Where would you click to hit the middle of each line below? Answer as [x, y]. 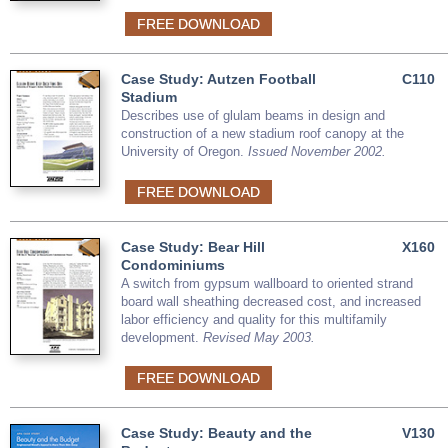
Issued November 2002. [317, 151]
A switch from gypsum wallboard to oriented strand [267, 283]
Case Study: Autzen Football [218, 79]
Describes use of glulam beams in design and [253, 115]
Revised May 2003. [259, 337]
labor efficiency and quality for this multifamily [254, 319]
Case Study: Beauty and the [216, 433]
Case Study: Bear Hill [193, 247]
